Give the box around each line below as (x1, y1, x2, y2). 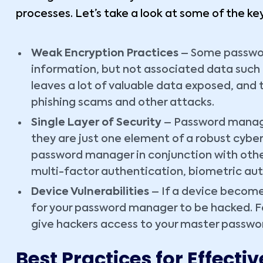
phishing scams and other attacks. (31, 97, 214, 109)
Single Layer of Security (31, 117, 161, 129)
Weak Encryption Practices (31, 48, 178, 59)
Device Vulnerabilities (31, 187, 151, 198)
